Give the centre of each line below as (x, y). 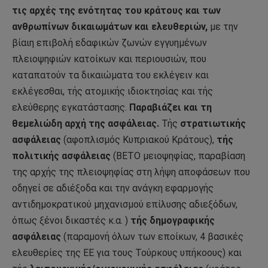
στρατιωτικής (213, 124)
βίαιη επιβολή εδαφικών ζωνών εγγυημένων (109, 43)
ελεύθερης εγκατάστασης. (71, 108)
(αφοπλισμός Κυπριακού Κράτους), (140, 140)
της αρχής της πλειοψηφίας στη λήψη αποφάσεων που (131, 172)
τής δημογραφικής (173, 221)
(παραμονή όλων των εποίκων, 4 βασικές (152, 237)
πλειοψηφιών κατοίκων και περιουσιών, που (109, 59)
